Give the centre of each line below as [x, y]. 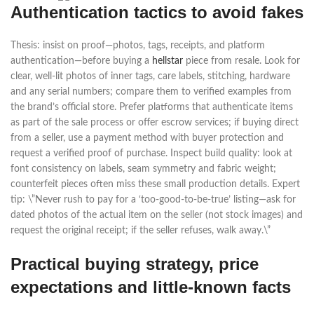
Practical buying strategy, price [135, 264]
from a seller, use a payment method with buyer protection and [147, 138]
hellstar [168, 61]
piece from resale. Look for [241, 61]
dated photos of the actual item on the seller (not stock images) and [157, 215]
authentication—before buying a [81, 61]
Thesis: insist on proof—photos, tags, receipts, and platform [138, 46]
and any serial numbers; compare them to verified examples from [151, 92]
